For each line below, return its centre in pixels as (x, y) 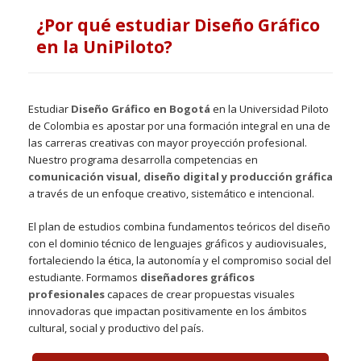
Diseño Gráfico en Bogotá (141, 108)
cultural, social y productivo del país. (116, 328)
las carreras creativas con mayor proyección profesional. (168, 142)
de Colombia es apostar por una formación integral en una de (179, 125)
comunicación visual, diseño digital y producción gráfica (180, 176)
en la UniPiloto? (104, 46)
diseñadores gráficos (197, 277)
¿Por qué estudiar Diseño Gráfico (178, 25)
